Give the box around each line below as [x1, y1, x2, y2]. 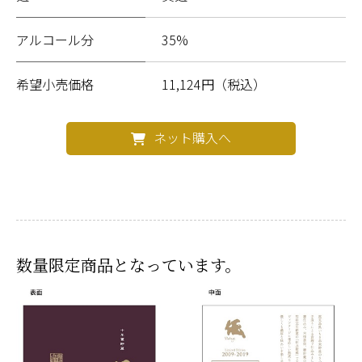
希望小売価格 [16, 74, 94, 94]
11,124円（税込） [162, 74, 266, 94]
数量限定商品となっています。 [16, 252, 241, 276]
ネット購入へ [154, 127, 231, 147]
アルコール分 [16, 29, 94, 49]
